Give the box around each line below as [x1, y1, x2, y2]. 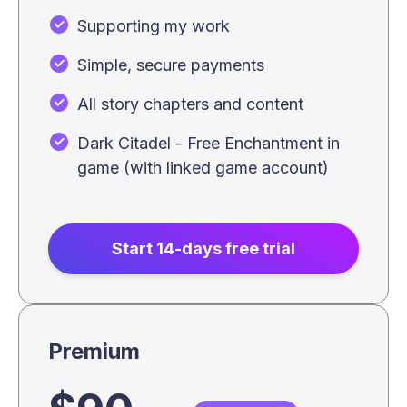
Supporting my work [77, 16, 230, 35]
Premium [48, 338, 140, 364]
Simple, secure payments [77, 55, 264, 74]
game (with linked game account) [77, 158, 329, 177]
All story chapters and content [77, 94, 303, 114]
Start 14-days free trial [112, 239, 295, 258]
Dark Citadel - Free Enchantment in [77, 134, 340, 153]
